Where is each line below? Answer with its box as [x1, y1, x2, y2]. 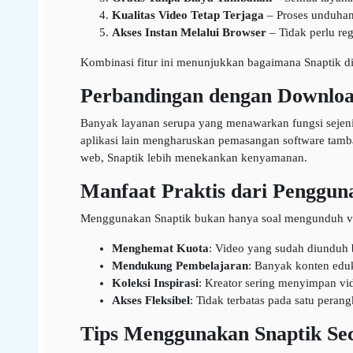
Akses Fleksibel [111, 294, 190, 307]
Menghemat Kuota [111, 242, 209, 255]
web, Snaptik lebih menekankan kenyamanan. [80, 151, 307, 164]
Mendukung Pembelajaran [111, 259, 248, 272]
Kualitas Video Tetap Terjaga [111, 9, 264, 21]
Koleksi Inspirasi [111, 277, 199, 289]
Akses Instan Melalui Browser [111, 26, 266, 39]
